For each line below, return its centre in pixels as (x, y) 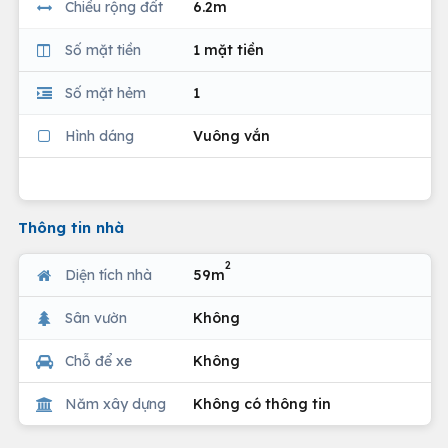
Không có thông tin (262, 403)
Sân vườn (96, 317)
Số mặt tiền (103, 49)
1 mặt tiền (228, 49)
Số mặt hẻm (105, 92)
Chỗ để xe (98, 360)
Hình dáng (99, 135)
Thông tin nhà (71, 227)
